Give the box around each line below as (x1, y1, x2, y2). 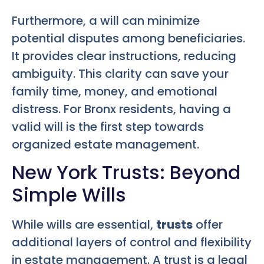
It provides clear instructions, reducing (12, 47, 236, 64)
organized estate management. (12, 136, 199, 153)
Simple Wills (12, 181, 126, 209)
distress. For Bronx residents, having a (12, 100, 231, 117)
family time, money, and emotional (12, 82, 217, 100)
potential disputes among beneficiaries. (12, 29, 245, 47)
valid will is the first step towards (12, 118, 204, 135)
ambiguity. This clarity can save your (12, 65, 229, 82)
